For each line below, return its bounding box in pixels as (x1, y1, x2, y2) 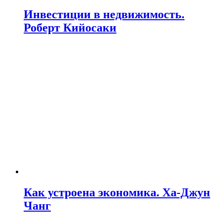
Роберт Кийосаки (24, 21, 116, 35)
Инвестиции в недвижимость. (24, 8, 184, 21)
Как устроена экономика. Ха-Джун (24, 185, 210, 199)
